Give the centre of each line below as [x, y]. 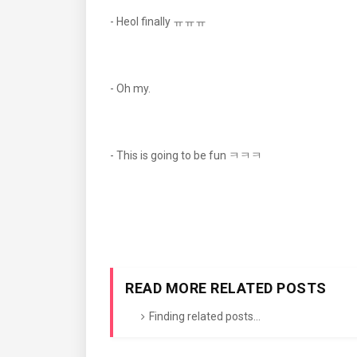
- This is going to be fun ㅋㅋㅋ [186, 155]
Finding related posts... [205, 316]
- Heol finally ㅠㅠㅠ [158, 22]
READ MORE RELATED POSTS [226, 288]
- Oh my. [131, 88]
